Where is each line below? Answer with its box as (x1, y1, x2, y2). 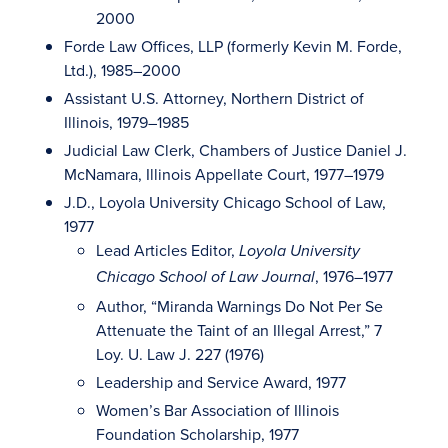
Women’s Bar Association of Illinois (96, 399, 339, 421)
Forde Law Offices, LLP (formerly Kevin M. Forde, (64, 35, 402, 57)
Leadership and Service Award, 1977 (96, 371, 346, 393)
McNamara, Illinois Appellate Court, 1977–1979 (64, 163, 384, 185)
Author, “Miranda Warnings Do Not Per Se (96, 295, 383, 317)
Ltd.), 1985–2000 (64, 59, 181, 81)
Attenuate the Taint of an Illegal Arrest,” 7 (96, 319, 382, 341)
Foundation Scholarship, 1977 (96, 423, 299, 445)
